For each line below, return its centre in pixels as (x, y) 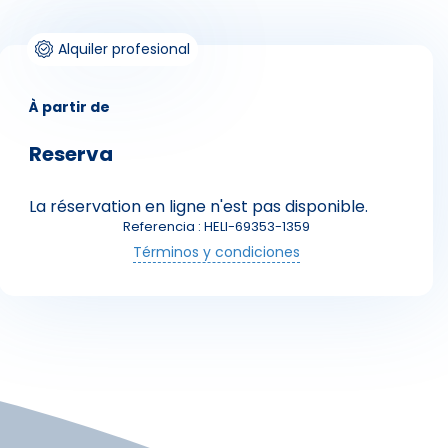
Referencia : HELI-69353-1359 (216, 227)
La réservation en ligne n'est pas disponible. (198, 207)
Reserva (71, 154)
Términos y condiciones (216, 252)
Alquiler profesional (124, 49)
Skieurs (123, 210)
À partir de (69, 107)
